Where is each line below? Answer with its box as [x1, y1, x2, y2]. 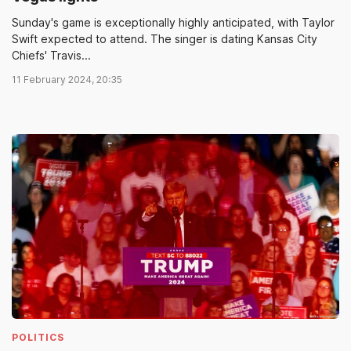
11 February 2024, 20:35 [12, 74, 122, 86]
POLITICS [12, 331, 64, 343]
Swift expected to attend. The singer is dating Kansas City [12, 32, 317, 46]
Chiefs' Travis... [12, 49, 91, 63]
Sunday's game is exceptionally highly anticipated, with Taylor [12, 16, 335, 30]
